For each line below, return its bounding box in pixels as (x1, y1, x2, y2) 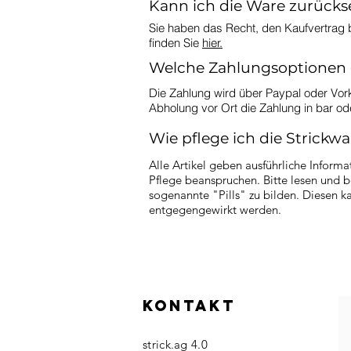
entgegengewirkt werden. (149, 202, 284, 217)
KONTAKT (143, 296, 236, 315)
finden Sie (149, 35, 202, 50)
